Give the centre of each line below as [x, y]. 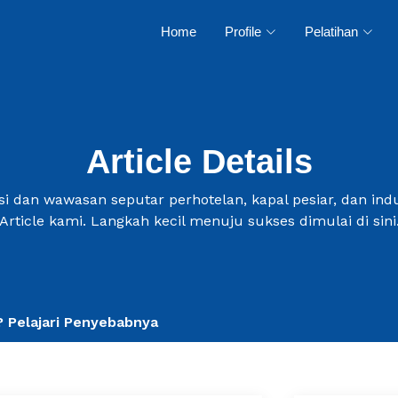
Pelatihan [331, 32]
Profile [243, 32]
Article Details [199, 162]
